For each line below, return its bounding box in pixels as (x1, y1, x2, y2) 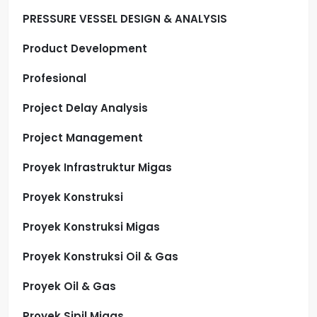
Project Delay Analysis (23, 100, 148, 115)
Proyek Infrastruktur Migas (23, 159, 172, 175)
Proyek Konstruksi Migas (23, 219, 160, 234)
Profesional (23, 70, 86, 86)
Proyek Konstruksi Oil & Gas (23, 248, 178, 264)
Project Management (23, 129, 143, 145)
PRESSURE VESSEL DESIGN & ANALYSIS (23, 11, 227, 26)
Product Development (23, 40, 147, 56)
